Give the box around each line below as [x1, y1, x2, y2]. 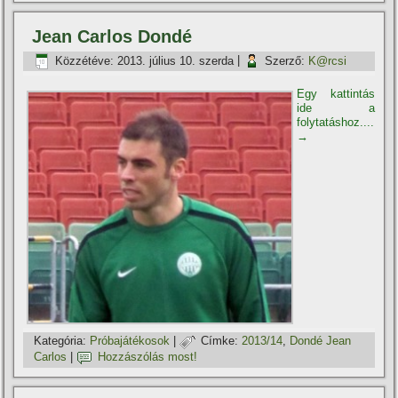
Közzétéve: [55, 53, 115, 68]
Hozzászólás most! [98, 349, 198, 363]
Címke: [201, 333, 239, 347]
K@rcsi [308, 53, 347, 68]
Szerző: [265, 53, 306, 68]
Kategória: [34, 333, 87, 347]
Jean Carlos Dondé [32, 27, 193, 47]
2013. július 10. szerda [117, 53, 235, 68]
